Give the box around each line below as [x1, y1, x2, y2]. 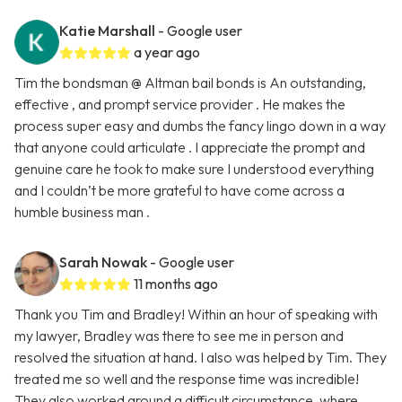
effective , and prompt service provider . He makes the [14, 95, 345, 114]
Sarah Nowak [59, 253, 147, 272]
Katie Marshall [59, 22, 155, 40]
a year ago [134, 43, 200, 62]
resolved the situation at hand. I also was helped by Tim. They [14, 348, 387, 367]
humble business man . [14, 203, 150, 222]
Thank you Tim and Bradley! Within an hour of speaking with [14, 305, 378, 324]
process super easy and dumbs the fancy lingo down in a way [14, 117, 386, 135]
